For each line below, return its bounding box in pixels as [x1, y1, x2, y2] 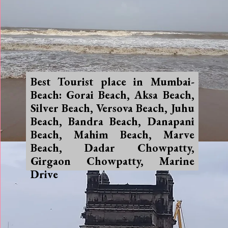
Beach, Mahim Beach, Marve [30, 127, 194, 141]
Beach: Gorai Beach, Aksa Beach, [30, 87, 194, 102]
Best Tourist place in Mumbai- [30, 74, 194, 89]
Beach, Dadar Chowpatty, [30, 140, 194, 155]
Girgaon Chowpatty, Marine [30, 153, 194, 168]
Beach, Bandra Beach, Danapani [30, 113, 194, 128]
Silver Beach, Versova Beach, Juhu [30, 100, 194, 115]
